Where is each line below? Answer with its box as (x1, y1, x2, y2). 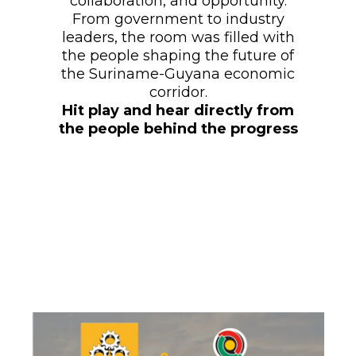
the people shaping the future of (62, 46, 294, 64)
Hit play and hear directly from (62, 101, 294, 119)
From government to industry (72, 10, 284, 28)
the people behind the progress (58, 119, 298, 137)
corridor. (149, 83, 207, 101)
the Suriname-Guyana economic (61, 64, 295, 83)
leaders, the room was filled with (61, 28, 295, 46)
